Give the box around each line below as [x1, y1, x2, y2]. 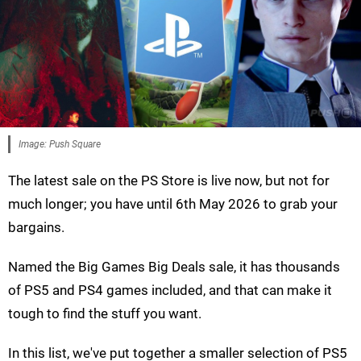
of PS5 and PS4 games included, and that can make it [8, 282, 332, 299]
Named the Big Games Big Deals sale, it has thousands [8, 259, 340, 276]
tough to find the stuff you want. [8, 305, 201, 322]
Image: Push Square [19, 139, 101, 151]
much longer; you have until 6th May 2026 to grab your [8, 196, 338, 213]
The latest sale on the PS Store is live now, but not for [8, 172, 330, 189]
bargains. [8, 219, 64, 236]
